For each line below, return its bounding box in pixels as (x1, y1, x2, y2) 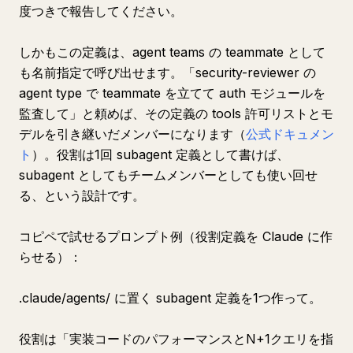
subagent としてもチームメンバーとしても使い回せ (19, 167, 318, 183)
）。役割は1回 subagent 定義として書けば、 (32, 147, 289, 162)
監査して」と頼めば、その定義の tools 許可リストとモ (19, 106, 333, 121)
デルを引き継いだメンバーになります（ (19, 126, 246, 142)
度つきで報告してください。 (19, 3, 183, 19)
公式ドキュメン (246, 126, 334, 142)
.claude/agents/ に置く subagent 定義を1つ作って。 (19, 290, 321, 306)
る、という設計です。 (19, 188, 145, 203)
